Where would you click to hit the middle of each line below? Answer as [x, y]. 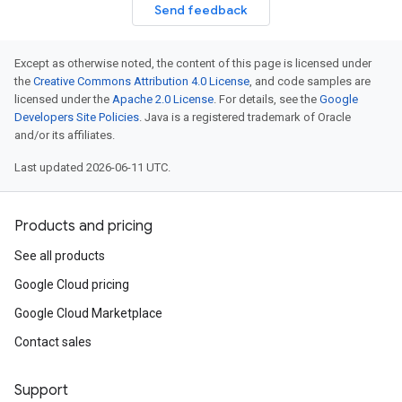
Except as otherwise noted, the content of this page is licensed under [193, 63]
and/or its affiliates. [65, 135]
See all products [60, 256]
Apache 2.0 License [163, 99]
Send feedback [201, 10]
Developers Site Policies [77, 117]
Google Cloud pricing [72, 284]
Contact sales [53, 342]
